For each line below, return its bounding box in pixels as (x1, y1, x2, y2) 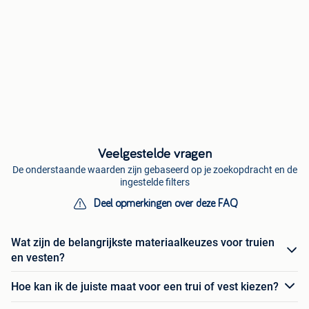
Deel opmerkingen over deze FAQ (93, 198, 238, 210)
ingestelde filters (119, 177, 190, 188)
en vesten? (11, 251, 65, 265)
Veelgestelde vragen (97, 147, 212, 161)
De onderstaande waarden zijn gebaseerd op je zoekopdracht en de (12, 164, 297, 176)
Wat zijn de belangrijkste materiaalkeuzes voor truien (11, 236, 275, 250)
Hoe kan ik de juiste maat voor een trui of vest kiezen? (11, 279, 279, 293)
